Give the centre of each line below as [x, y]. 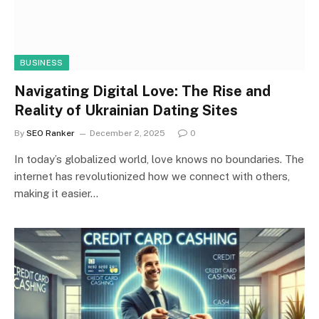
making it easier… [56, 193]
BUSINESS [42, 62]
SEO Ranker [51, 133]
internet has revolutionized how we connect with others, [152, 176]
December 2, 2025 [127, 133]
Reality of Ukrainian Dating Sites [126, 110]
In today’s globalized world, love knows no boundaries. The [159, 159]
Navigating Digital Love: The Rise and [142, 91]
